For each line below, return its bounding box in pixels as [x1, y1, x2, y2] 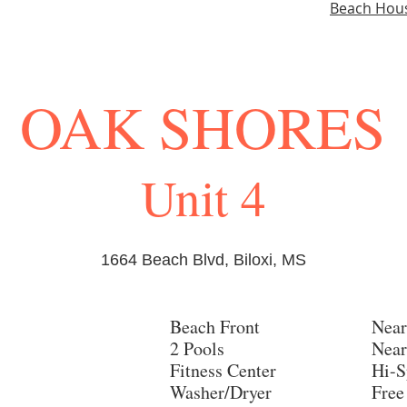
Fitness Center [170, 358, 276, 382]
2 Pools [170, 336, 224, 361]
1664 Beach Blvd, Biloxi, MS [101, 251, 306, 269]
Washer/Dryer [170, 380, 272, 404]
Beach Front [170, 314, 260, 339]
